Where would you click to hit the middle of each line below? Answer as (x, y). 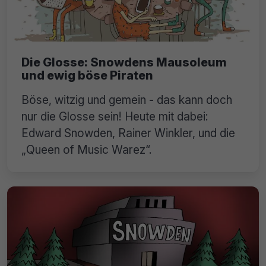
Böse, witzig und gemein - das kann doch (127, 100)
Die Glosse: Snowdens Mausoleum (124, 63)
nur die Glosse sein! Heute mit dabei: (115, 117)
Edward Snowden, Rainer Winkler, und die (128, 133)
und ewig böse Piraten (87, 76)
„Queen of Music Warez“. (87, 150)
